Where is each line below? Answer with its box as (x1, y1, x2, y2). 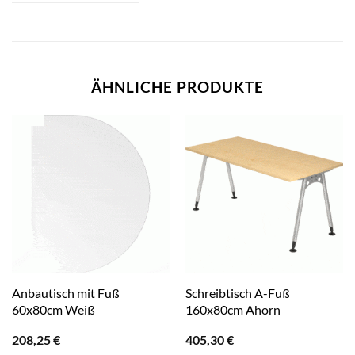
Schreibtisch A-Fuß (185, 285, 290, 301)
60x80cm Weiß (11, 302, 95, 318)
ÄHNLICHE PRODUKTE (91, 77, 264, 96)
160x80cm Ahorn (185, 302, 281, 318)
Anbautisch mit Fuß (11, 285, 120, 301)
